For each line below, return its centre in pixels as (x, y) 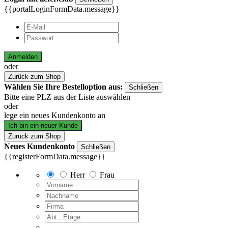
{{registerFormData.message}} (55, 156)
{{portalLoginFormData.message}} (62, 9)
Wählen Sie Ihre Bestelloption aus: (64, 87)
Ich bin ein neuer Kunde (43, 125)
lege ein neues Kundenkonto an (55, 115)
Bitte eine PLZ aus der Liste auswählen (67, 97)
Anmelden (23, 56)
